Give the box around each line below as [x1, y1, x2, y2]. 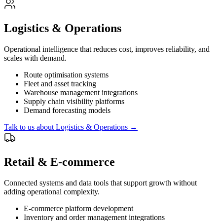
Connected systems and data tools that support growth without [4, 179, 197, 187]
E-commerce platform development [24, 204, 133, 213]
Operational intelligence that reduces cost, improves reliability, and [4, 45, 210, 54]
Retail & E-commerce [4, 155, 115, 169]
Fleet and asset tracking [24, 79, 96, 88]
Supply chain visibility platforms [24, 97, 124, 106]
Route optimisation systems [24, 71, 109, 79]
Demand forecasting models [24, 106, 110, 115]
